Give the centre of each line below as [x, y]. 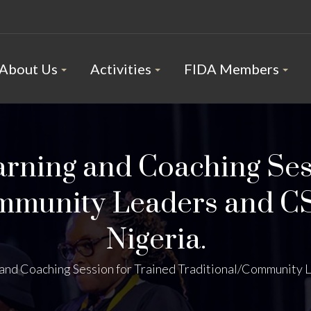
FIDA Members [231, 69]
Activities [120, 69]
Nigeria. [155, 240]
